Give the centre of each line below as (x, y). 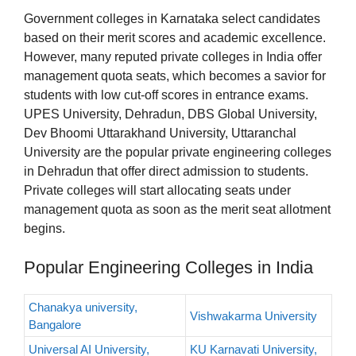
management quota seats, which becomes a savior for (175, 76)
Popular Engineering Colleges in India (168, 268)
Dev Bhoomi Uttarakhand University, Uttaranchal (160, 133)
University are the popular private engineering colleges (178, 153)
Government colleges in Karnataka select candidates (172, 19)
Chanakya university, (83, 308)
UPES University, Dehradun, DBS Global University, (170, 114)
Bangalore (55, 325)
